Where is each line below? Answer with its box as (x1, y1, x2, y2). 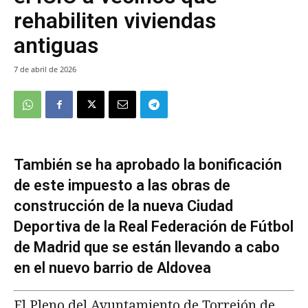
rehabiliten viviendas (14, 7, 216, 34)
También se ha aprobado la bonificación (14, 155, 282, 173)
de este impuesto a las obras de (14, 176, 230, 194)
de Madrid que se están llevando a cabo (14, 238, 280, 256)
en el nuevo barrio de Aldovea (14, 258, 211, 276)
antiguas (14, 32, 98, 58)
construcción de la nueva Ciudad (14, 197, 233, 214)
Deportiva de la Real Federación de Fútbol (14, 217, 294, 235)
